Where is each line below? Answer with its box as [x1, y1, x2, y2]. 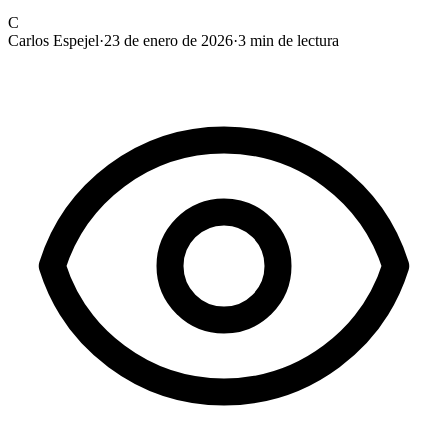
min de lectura [246, 31, 339, 49]
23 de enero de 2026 [104, 31, 233, 49]
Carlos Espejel [8, 31, 99, 49]
